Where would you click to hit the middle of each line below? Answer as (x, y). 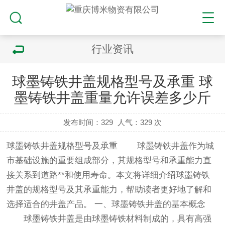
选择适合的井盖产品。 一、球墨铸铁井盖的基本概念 (106, 204)
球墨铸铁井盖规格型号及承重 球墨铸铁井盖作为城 (110, 146)
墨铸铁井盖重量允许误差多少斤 (113, 98)
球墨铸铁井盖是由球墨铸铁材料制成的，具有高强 (109, 219)
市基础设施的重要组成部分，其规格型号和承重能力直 (109, 160)
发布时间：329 (88, 122)
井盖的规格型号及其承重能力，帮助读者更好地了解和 (109, 190)
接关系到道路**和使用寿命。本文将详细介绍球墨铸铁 (108, 175)
